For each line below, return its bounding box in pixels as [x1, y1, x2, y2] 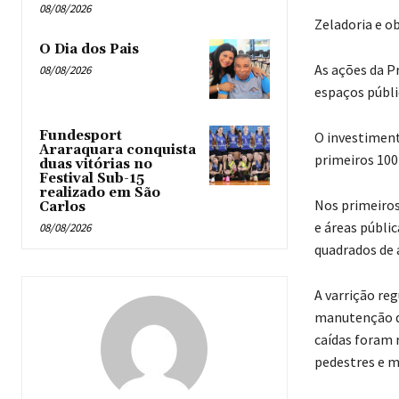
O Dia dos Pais [39, 40, 139, 58]
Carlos [39, 198, 85, 216]
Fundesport [39, 126, 122, 144]
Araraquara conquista [39, 141, 196, 159]
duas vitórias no [39, 155, 152, 173]
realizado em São [39, 183, 160, 201]
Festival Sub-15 [39, 169, 144, 187]
